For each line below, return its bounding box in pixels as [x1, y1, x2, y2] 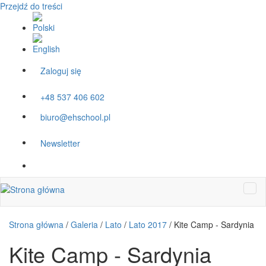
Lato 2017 [129, 218, 167, 230]
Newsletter [40, 137, 80, 149]
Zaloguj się [40, 65, 81, 77]
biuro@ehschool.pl [40, 111, 110, 123]
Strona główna [9, 218, 64, 230]
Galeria [71, 218, 98, 230]
